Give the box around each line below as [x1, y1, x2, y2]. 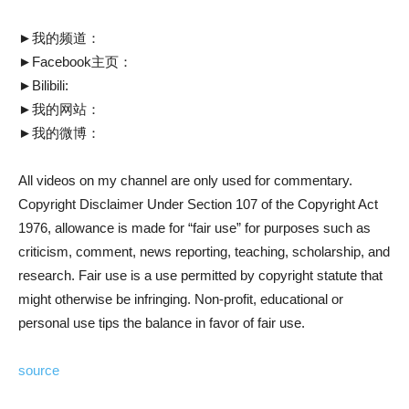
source [18, 362, 59, 378]
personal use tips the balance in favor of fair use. [18, 314, 305, 330]
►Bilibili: [18, 77, 68, 93]
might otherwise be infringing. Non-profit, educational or [18, 290, 343, 307]
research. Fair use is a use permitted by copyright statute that [18, 267, 383, 283]
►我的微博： [18, 124, 100, 141]
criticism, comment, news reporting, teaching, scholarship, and [18, 243, 390, 259]
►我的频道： [18, 29, 100, 46]
